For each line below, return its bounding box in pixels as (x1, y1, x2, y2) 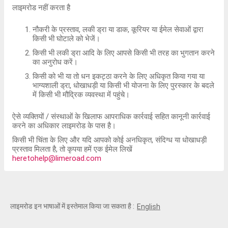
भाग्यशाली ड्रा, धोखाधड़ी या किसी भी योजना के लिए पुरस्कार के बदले (33, 81, 214, 90)
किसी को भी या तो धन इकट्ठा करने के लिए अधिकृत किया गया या (33, 72, 205, 81)
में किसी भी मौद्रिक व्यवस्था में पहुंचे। (33, 90, 130, 99)
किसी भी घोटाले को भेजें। (33, 34, 100, 43)
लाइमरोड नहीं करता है (12, 3, 70, 12)
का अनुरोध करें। (33, 58, 78, 67)
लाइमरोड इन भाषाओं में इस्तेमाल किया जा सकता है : (10, 202, 136, 210)
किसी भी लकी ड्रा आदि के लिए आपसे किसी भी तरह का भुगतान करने (33, 48, 215, 58)
